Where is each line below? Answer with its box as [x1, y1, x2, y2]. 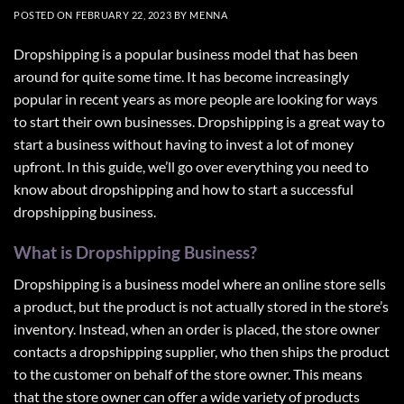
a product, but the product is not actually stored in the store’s [14, 297, 389, 315]
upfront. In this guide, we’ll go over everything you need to [14, 158, 369, 176]
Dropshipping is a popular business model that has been [14, 45, 358, 63]
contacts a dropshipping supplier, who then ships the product [14, 342, 390, 360]
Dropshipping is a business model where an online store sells [14, 274, 386, 292]
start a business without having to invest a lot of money [14, 135, 353, 153]
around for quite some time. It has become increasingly [14, 68, 349, 86]
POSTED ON [14, 9, 76, 22]
